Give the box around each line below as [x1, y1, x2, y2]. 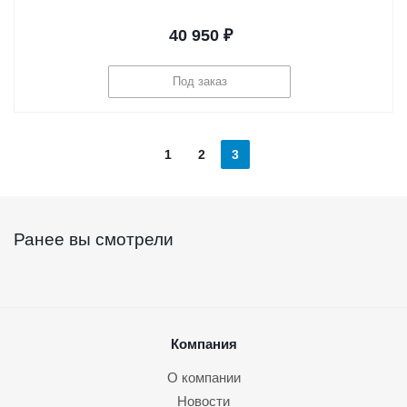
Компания [170, 335, 237, 352]
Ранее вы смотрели [14, 229, 174, 249]
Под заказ [172, 74, 227, 89]
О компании [166, 369, 241, 385]
